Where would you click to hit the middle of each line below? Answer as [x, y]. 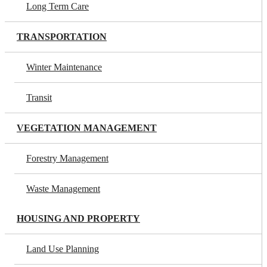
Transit [39, 97]
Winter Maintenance [64, 67]
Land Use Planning [63, 249]
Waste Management [63, 189]
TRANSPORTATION [62, 37]
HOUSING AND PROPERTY [78, 218]
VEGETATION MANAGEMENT [87, 128]
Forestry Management [67, 158]
